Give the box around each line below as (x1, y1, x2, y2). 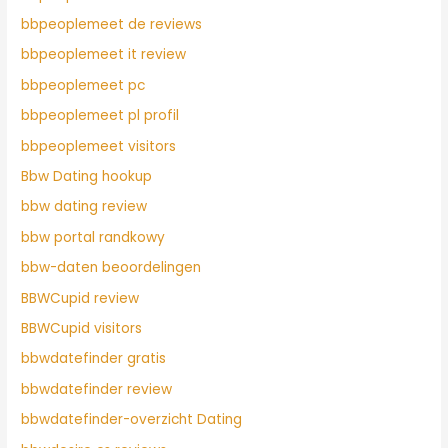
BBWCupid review (21, 288, 140, 308)
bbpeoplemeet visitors (21, 136, 177, 156)
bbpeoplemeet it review (21, 45, 187, 65)
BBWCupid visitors (21, 318, 143, 338)
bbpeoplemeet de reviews (21, 14, 203, 34)
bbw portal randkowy (21, 227, 166, 247)
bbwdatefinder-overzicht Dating (21, 410, 243, 430)
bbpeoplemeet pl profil (21, 106, 180, 126)
